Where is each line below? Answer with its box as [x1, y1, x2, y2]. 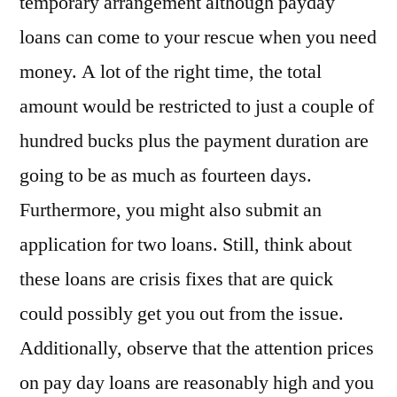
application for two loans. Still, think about [19, 232, 352, 257]
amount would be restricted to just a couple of [19, 94, 374, 119]
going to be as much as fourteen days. [19, 163, 312, 188]
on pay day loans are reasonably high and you [19, 370, 374, 395]
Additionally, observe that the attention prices [19, 336, 374, 361]
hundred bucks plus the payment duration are [19, 128, 369, 153]
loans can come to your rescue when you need [19, 25, 377, 50]
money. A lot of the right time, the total [19, 59, 322, 84]
